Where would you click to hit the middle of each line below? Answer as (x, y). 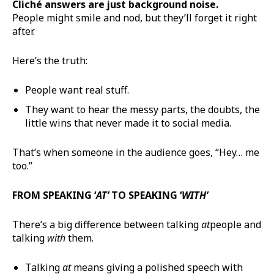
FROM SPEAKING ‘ (54, 195)
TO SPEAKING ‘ (145, 195)
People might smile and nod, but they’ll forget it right (135, 17)
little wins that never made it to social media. (128, 123)
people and (235, 224)
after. (24, 31)
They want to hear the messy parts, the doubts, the (143, 109)
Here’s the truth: (50, 60)
